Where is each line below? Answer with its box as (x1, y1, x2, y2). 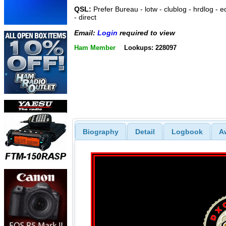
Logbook (171, 127, 203, 136)
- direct (74, 13, 96, 22)
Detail (135, 127, 155, 136)
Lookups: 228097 (124, 44, 177, 51)
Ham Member (74, 44, 116, 51)
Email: (74, 28, 97, 37)
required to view (118, 28, 175, 37)
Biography (82, 127, 119, 136)
